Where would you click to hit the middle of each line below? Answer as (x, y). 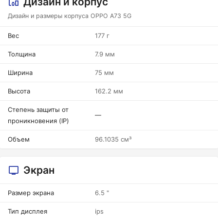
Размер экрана (31, 193)
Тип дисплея (27, 211)
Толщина (22, 54)
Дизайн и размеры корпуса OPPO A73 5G (70, 16)
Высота (19, 91)
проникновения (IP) (38, 121)
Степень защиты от (38, 109)
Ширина (20, 73)
